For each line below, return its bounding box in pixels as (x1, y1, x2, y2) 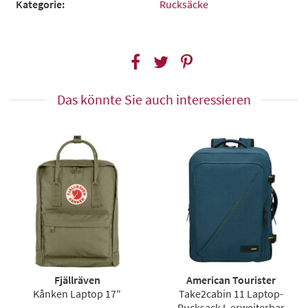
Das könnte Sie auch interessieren (57, 90, 251, 108)
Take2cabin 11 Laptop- (179, 286, 283, 300)
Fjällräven (54, 272, 100, 287)
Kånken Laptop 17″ (33, 286, 121, 300)
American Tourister (186, 272, 276, 287)
